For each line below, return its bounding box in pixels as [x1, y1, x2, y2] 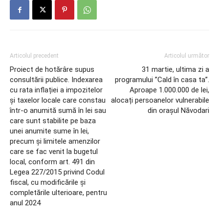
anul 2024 [10, 198, 41, 207]
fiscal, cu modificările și [10, 178, 86, 187]
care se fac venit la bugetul [10, 147, 98, 156]
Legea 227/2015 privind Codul [10, 168, 105, 176]
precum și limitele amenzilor [10, 137, 100, 146]
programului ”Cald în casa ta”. [115, 75, 209, 84]
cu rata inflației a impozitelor [10, 86, 103, 94]
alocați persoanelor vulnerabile [111, 96, 209, 105]
